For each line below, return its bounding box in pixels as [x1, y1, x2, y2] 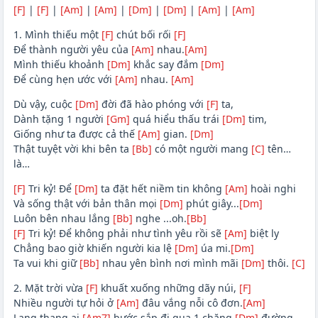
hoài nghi [247, 182, 296, 196]
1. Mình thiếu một [13, 28, 102, 42]
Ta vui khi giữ [13, 256, 79, 270]
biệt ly [246, 226, 279, 241]
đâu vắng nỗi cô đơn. [138, 296, 243, 310]
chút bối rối [113, 28, 174, 42]
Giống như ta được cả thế [13, 127, 138, 141]
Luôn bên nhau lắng [13, 212, 113, 226]
